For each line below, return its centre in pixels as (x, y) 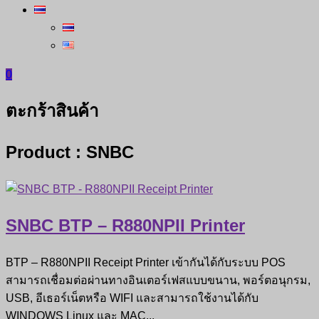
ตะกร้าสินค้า (52, 110)
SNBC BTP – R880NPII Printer (125, 225)
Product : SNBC (70, 152)
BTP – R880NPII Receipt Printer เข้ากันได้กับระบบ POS (146, 262)
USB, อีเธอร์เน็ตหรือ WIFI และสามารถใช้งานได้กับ (132, 298)
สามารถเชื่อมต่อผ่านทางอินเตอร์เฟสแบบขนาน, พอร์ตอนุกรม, (158, 280)
